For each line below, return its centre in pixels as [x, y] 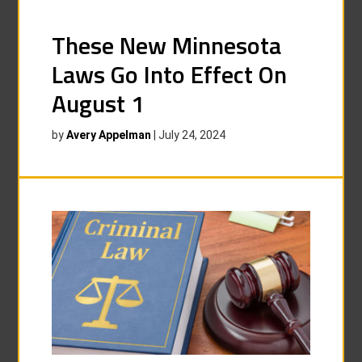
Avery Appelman [109, 135]
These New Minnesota [167, 45]
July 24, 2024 [192, 135]
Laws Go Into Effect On [170, 74]
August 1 [99, 103]
